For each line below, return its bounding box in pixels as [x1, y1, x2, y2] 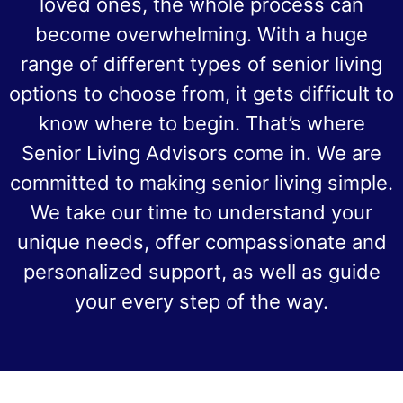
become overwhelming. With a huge [35, 22, 368, 47]
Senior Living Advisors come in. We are [22, 141, 381, 166]
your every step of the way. [75, 290, 328, 314]
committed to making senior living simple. [10, 171, 393, 195]
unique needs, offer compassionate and [16, 230, 387, 255]
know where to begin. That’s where [38, 112, 365, 136]
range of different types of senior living [21, 52, 382, 76]
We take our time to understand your [31, 201, 372, 225]
